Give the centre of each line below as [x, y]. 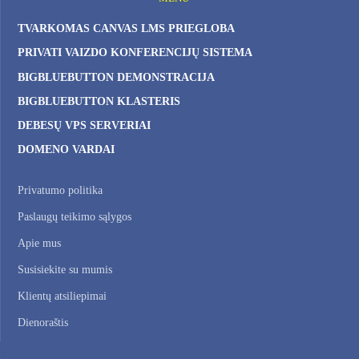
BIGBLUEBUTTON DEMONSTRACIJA [116, 77]
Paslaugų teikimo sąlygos [75, 217]
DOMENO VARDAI [66, 150]
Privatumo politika [60, 191]
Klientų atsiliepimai [62, 296]
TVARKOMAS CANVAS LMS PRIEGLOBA [126, 29]
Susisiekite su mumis [65, 270]
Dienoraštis [43, 323]
